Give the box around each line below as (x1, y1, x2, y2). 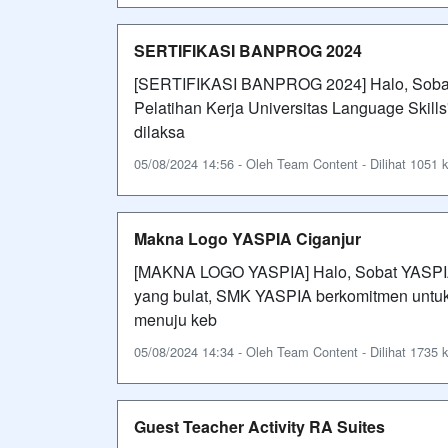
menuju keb (134, 307, 217, 331)
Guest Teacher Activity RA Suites (134, 414, 385, 438)
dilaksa (134, 119, 185, 143)
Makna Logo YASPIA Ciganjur (134, 226, 361, 250)
